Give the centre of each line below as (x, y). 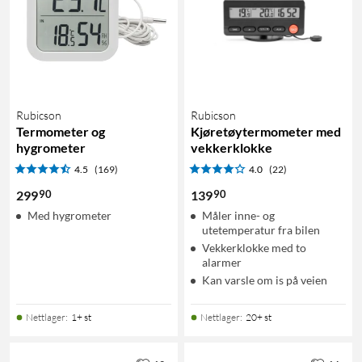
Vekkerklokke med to (254, 247)
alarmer (222, 262)
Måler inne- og (238, 215)
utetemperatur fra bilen (261, 229)
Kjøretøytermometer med (266, 131)
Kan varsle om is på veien (265, 280)
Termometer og (61, 131)
